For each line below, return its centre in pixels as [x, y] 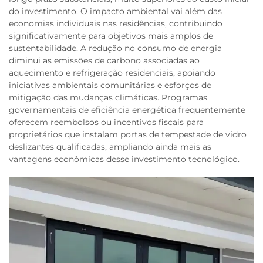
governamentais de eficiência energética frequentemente [127, 110]
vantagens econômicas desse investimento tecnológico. [124, 159]
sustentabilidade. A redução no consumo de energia [115, 48]
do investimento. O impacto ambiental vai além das [115, 11]
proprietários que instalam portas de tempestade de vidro [128, 135]
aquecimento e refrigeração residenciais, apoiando [112, 73]
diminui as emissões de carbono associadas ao [104, 61]
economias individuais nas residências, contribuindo [116, 24]
